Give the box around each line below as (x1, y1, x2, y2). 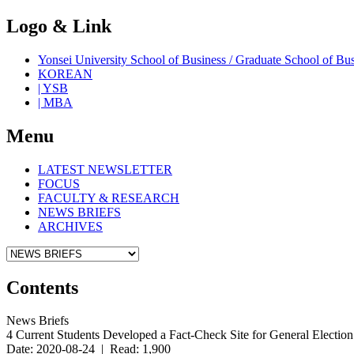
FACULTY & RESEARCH (38, 190, 179, 205)
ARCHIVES (38, 219, 103, 233)
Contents (6, 277, 78, 298)
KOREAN (38, 66, 92, 81)
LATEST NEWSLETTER (38, 162, 172, 176)
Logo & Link (6, 15, 111, 36)
